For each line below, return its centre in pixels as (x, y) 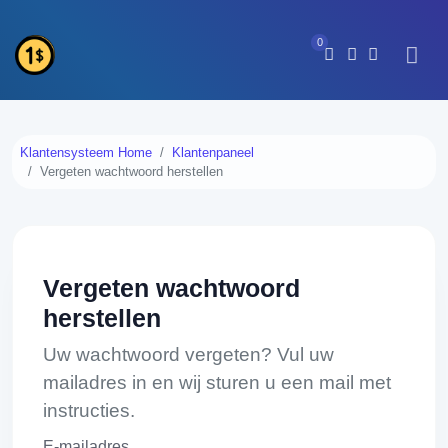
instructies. (89, 410)
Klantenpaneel (213, 152)
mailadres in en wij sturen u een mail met (217, 382)
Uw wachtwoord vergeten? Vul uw (188, 354)
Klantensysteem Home (86, 152)
